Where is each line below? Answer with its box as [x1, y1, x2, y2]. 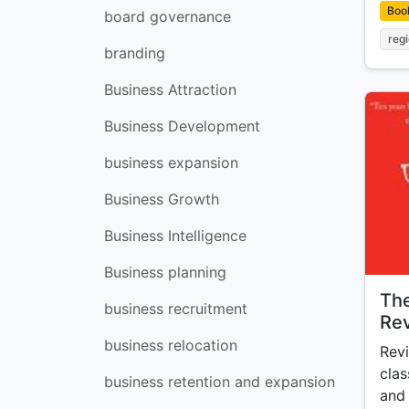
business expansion [104, 153, 238, 172]
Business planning [104, 263, 226, 281]
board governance [104, 7, 231, 26]
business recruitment [104, 299, 247, 318]
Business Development [104, 117, 260, 135]
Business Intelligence [104, 226, 246, 245]
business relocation [104, 336, 237, 354]
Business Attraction [104, 80, 236, 99]
